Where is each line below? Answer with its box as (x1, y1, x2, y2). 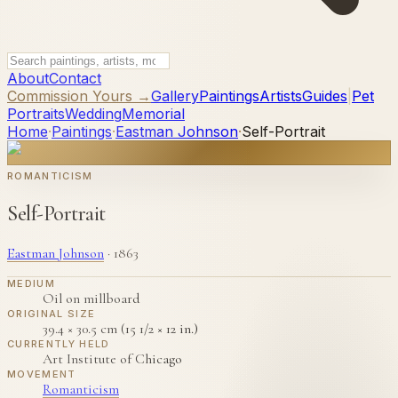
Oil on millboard (43, 289, 139, 307)
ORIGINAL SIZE (7, 306, 96, 320)
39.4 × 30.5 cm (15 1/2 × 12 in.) (43, 319, 198, 338)
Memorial (122, 105, 185, 123)
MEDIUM (7, 276, 55, 290)
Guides (302, 87, 347, 105)
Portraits (7, 105, 65, 123)
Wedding (65, 105, 122, 123)
